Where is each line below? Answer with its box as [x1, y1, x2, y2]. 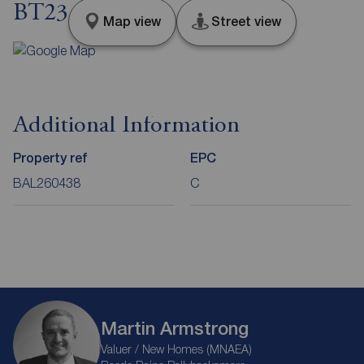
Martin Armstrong [101, 317, 249, 339]
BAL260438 [13, 175, 80, 190]
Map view [102, 13, 161, 29]
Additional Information [13, 113, 240, 138]
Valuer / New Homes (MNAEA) [101, 341, 252, 356]
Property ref [13, 149, 87, 166]
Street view [210, 13, 281, 29]
